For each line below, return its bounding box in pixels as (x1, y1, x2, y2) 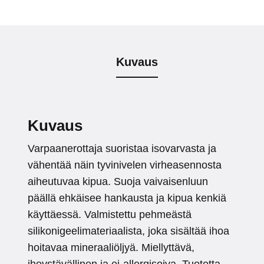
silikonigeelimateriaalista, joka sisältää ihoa (28, 225, 229, 237)
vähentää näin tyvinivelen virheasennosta (28, 159, 222, 171)
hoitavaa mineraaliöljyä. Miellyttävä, (28, 242, 194, 254)
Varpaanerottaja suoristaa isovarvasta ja (28, 143, 216, 155)
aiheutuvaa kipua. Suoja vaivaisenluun (28, 176, 208, 188)
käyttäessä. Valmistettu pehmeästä (28, 209, 192, 221)
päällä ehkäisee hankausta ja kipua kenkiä (28, 192, 226, 204)
